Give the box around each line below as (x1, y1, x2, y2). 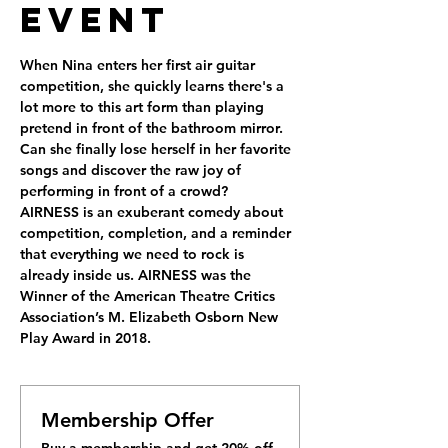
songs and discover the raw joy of (20, 161, 245, 179)
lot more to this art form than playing (20, 98, 268, 116)
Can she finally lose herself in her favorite (20, 140, 295, 158)
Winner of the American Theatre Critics (20, 287, 279, 305)
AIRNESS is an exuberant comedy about (20, 203, 287, 221)
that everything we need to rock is (20, 245, 248, 263)
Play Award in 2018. (20, 329, 151, 347)
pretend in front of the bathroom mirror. (20, 119, 287, 137)
